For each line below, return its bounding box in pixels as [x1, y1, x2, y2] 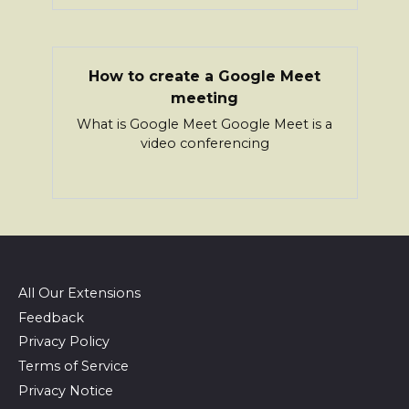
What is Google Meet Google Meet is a [77, 116, 332, 133]
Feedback [18, 309, 84, 326]
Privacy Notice [18, 382, 113, 399]
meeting [171, 89, 238, 107]
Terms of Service [18, 358, 129, 375]
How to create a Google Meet [89, 67, 320, 85]
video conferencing [140, 135, 269, 152]
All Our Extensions [18, 284, 141, 301]
